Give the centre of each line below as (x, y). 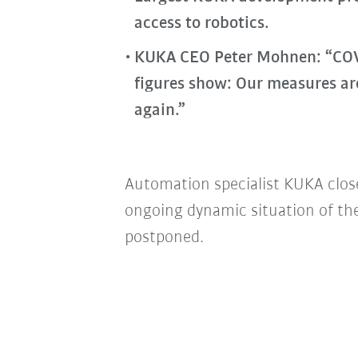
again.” (159, 111)
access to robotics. (201, 24)
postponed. (164, 238)
